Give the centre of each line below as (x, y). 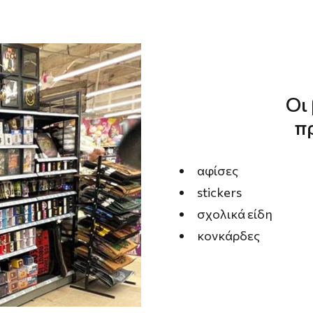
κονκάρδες (228, 235)
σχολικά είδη (234, 213)
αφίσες (217, 170)
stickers (219, 192)
